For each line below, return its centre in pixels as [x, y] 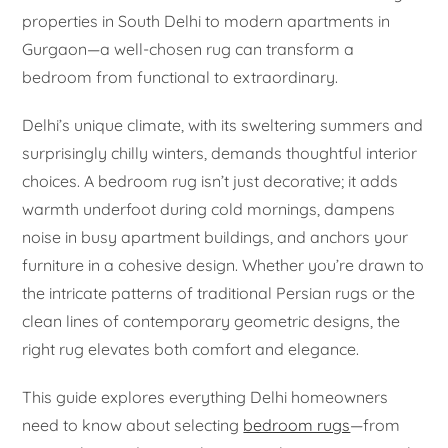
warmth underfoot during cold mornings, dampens [209, 208]
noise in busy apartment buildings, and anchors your [215, 236]
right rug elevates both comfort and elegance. [191, 348]
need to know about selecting [133, 424]
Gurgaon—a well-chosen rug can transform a [188, 48]
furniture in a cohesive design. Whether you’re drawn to [223, 264]
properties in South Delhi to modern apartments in [206, 20]
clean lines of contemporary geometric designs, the [211, 320]
